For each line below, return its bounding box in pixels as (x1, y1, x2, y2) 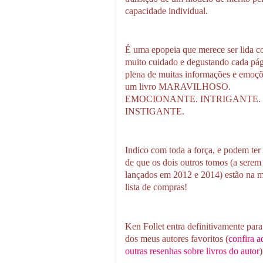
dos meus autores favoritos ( (125, 232, 228, 244)
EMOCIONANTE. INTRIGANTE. (125, 93, 261, 105)
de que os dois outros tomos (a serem (125, 157, 261, 168)
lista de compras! (125, 181, 187, 193)
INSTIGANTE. (125, 106, 184, 117)
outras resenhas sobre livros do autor (125, 245, 259, 257)
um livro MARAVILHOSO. (125, 81, 231, 93)
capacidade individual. (125, 5, 208, 16)
